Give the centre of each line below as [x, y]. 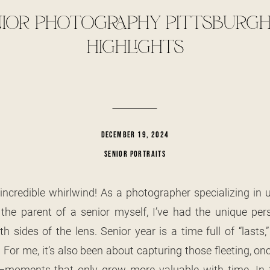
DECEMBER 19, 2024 [135, 135]
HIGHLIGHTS [135, 48]
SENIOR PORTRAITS [135, 154]
